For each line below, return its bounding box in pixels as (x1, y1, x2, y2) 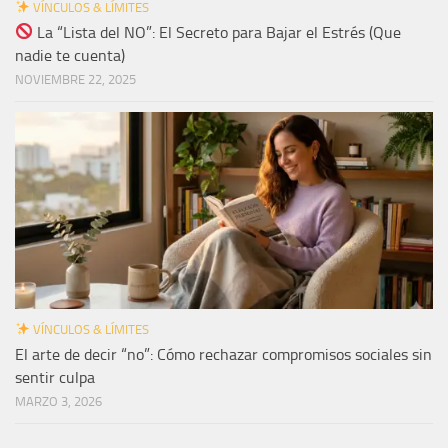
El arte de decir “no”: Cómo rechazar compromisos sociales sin (15, 344, 432, 364)
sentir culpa (15, 367, 95, 387)
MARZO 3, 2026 (15, 393, 102, 409)
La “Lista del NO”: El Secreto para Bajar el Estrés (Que (33, 22, 402, 42)
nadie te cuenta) (15, 45, 125, 65)
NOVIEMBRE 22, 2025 (15, 71, 136, 87)
